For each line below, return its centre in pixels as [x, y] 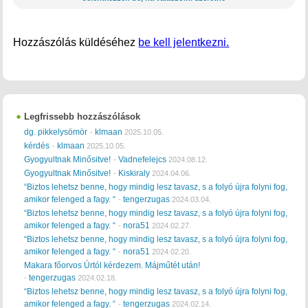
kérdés [37, 145]
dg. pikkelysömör [56, 132]
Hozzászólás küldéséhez [76, 42]
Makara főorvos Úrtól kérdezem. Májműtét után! [112, 265]
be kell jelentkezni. [184, 42]
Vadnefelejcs [143, 159]
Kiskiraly [134, 173]
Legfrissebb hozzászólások [82, 116]
